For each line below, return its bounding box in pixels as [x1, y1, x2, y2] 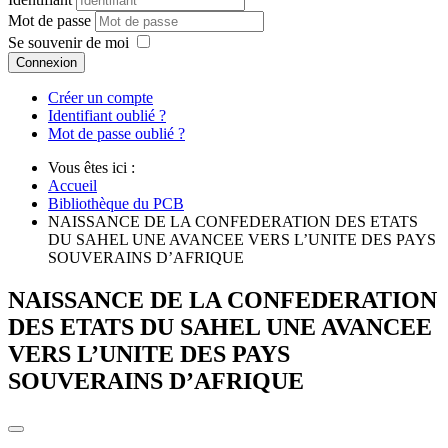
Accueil [48, 177, 97, 195]
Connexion [16, 55, 77, 71]
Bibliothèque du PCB [48, 195, 184, 213]
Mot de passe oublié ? [48, 125, 185, 143]
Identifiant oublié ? [48, 107, 166, 125]
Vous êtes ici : [48, 159, 143, 177]
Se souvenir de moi [8, 34, 129, 52]
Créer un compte [48, 89, 153, 107]
